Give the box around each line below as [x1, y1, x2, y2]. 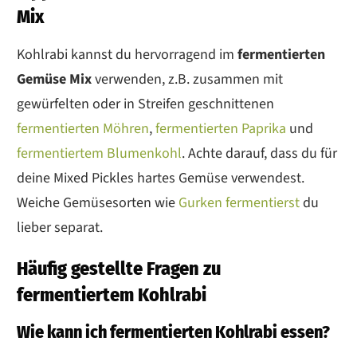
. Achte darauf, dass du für [182, 143, 337, 163]
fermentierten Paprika [152, 118, 286, 139]
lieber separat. [17, 217, 106, 237]
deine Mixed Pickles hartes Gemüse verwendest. [17, 167, 304, 188]
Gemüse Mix [17, 69, 92, 89]
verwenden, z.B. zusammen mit [92, 69, 283, 89]
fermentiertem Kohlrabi [17, 283, 206, 306]
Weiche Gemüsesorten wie [17, 192, 175, 213]
